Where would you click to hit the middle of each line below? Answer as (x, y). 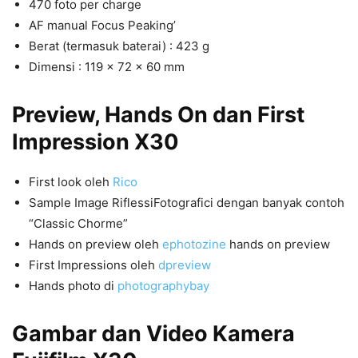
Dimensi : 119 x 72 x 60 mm (107, 66)
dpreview (185, 265)
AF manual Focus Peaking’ (102, 25)
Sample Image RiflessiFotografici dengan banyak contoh (187, 202)
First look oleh (71, 181)
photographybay (163, 285)
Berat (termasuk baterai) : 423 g (119, 46)
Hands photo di (73, 285)
